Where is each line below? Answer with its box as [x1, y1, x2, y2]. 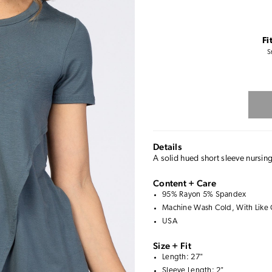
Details [153, 141, 182, 152]
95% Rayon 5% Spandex [162, 191, 246, 199]
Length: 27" [162, 253, 204, 261]
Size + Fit [153, 240, 191, 251]
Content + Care [153, 178, 216, 188]
